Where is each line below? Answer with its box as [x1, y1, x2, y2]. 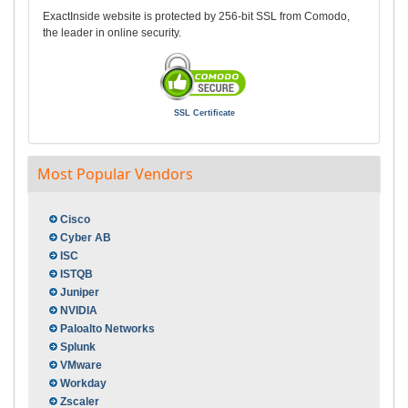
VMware [60, 359, 102, 372]
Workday [60, 377, 107, 391]
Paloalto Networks [60, 322, 155, 336]
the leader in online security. [43, 26, 181, 40]
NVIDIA [60, 304, 97, 318]
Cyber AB [60, 231, 111, 245]
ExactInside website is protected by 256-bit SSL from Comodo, [43, 10, 350, 24]
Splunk [60, 341, 96, 354]
